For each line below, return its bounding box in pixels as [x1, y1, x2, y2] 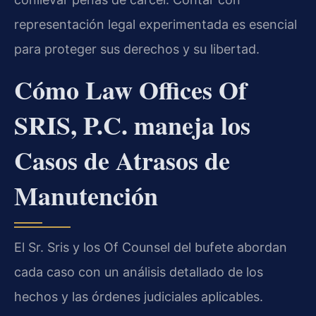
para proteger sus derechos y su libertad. [14, 42, 260, 57]
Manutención [14, 176, 158, 214]
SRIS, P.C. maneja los [14, 106, 250, 143]
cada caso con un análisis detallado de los [14, 264, 263, 279]
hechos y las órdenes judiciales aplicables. [14, 288, 263, 304]
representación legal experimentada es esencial [14, 17, 297, 32]
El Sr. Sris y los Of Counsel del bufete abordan [14, 239, 287, 255]
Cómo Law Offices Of [14, 71, 247, 108]
